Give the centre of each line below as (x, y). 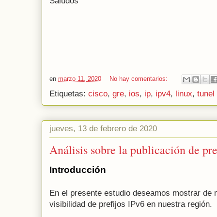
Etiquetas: (69, 94)
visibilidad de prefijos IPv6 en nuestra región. (131, 204)
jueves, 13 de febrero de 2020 (103, 128)
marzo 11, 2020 (80, 79)
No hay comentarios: (139, 79)
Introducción (78, 170)
